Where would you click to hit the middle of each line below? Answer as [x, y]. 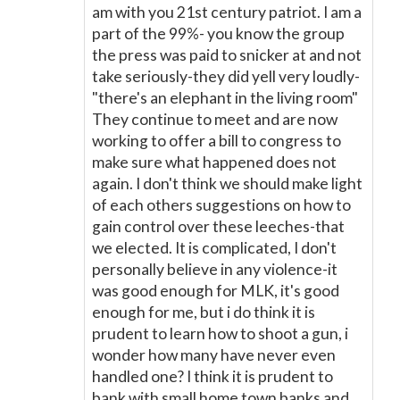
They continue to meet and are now [215, 119]
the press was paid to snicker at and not [227, 55]
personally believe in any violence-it [215, 269]
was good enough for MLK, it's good [216, 291]
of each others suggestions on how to [221, 205]
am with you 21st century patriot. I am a [227, 12]
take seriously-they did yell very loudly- [226, 76]
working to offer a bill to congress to [217, 141]
